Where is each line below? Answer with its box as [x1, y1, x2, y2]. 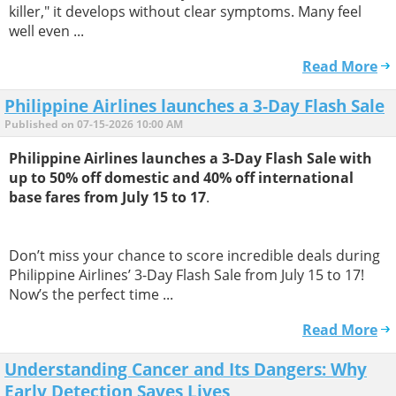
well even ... [9, 20, 84, 41]
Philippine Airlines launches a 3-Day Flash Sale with [9, 148, 372, 168]
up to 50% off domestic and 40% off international [9, 167, 354, 187]
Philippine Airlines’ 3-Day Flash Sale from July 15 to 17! [9, 264, 364, 285]
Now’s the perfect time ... [9, 284, 173, 304]
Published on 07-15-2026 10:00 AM [4, 116, 183, 132]
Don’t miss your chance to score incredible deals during [9, 245, 380, 265]
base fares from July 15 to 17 [9, 187, 206, 207]
